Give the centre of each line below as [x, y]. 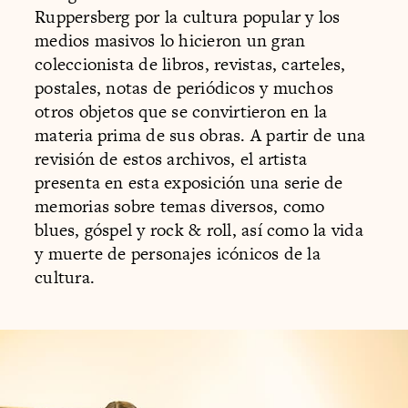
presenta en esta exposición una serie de [189, 183]
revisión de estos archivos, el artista [171, 159]
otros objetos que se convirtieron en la [181, 112]
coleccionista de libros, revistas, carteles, [190, 65]
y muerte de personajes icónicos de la [178, 254]
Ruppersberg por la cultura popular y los [188, 17]
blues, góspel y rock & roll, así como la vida [199, 230]
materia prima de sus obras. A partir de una [200, 136]
